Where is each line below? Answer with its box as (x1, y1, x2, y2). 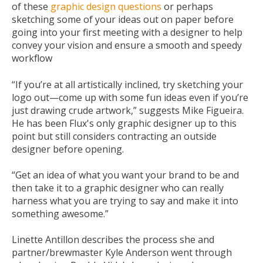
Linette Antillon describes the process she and (12, 233, 214, 247)
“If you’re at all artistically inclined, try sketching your (12, 77, 243, 91)
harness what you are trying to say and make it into (12, 194, 238, 208)
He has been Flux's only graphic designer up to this (12, 116, 237, 130)
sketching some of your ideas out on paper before (12, 13, 234, 26)
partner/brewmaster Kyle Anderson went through (12, 246, 232, 259)
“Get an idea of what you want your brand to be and (12, 168, 239, 182)
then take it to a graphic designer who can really (12, 181, 224, 195)
